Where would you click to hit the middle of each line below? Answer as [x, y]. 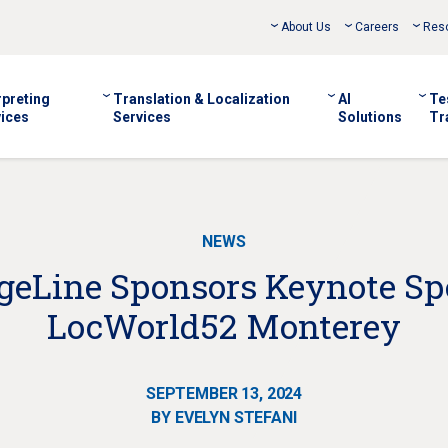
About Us [306, 27]
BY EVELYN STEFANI [224, 417]
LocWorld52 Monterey [224, 325]
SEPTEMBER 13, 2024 [224, 393]
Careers [377, 27]
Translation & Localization [201, 99]
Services [141, 117]
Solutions [369, 117]
